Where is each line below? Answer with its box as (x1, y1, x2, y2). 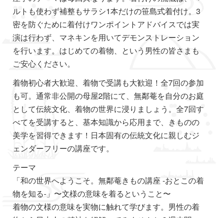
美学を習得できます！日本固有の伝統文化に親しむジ (13, 129, 200, 141)
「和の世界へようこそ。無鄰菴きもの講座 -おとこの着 (13, 175, 204, 186)
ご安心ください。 (13, 58, 75, 69)
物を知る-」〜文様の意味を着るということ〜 (13, 188, 171, 199)
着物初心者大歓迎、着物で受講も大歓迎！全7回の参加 (13, 77, 204, 88)
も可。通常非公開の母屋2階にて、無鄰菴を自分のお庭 (13, 90, 204, 101)
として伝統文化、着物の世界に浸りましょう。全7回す (13, 103, 204, 114)
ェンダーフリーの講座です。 (13, 143, 114, 154)
